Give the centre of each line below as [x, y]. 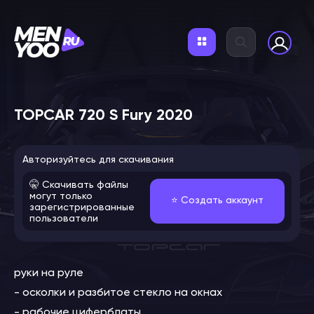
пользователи [64, 218]
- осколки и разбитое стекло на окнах [118, 292]
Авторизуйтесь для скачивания [98, 159]
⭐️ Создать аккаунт [217, 200]
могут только [61, 196]
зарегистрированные [82, 207]
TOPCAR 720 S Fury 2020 [103, 115]
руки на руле [49, 272]
